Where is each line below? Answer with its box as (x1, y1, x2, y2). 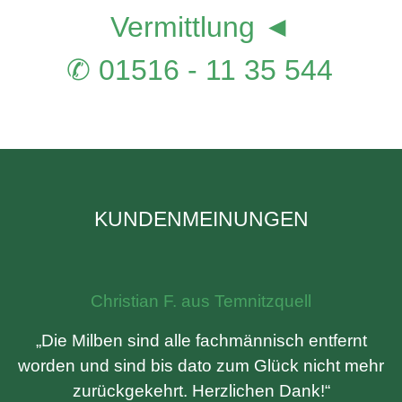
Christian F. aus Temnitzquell (91, 292, 311, 310)
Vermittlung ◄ (110, 11, 292, 43)
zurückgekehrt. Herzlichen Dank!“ (72, 381, 330, 400)
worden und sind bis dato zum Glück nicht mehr (18, 356, 384, 375)
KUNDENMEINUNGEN (93, 207, 309, 231)
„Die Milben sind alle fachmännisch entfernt (35, 331, 367, 350)
